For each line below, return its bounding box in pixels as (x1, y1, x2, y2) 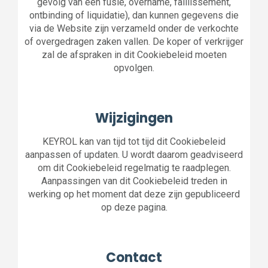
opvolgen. (114, 62, 154, 74)
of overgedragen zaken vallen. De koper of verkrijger (25, 36, 243, 47)
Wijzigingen (95, 109, 173, 127)
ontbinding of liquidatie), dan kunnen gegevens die (29, 10, 239, 21)
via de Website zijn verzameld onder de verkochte (29, 23, 239, 34)
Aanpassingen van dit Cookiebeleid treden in (41, 175, 227, 187)
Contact (106, 248, 162, 267)
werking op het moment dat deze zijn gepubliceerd (28, 188, 240, 200)
